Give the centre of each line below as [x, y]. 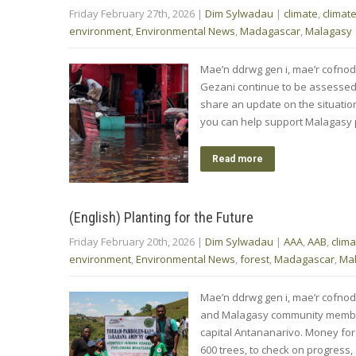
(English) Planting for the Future [161, 217]
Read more [238, 159]
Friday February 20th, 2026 [132, 241]
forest [255, 259]
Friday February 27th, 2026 [132, 13]
